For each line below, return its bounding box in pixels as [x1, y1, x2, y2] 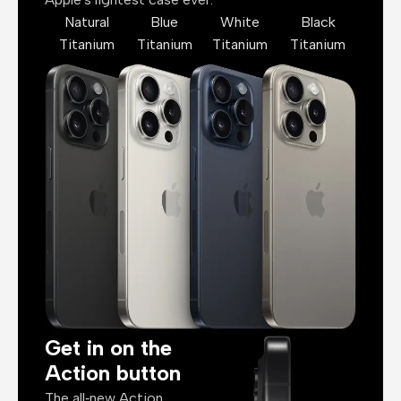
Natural [64, 13, 110, 30]
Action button [45, 359, 181, 386]
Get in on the [45, 334, 172, 361]
